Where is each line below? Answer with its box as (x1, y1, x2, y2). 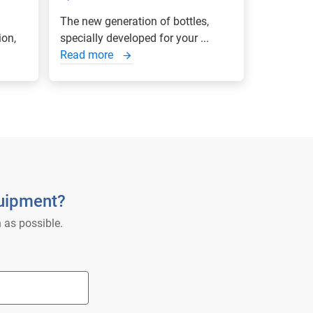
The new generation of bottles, (60, 15, 209, 28)
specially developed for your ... (60, 31, 209, 45)
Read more (60, 48, 116, 61)
